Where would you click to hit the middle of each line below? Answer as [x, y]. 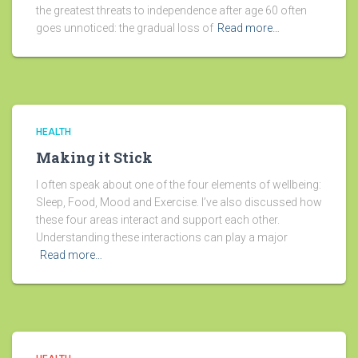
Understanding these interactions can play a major [162, 238]
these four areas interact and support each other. [158, 220]
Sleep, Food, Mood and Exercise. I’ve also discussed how [179, 203]
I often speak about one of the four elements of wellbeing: [179, 185]
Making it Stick [94, 158]
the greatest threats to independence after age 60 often [171, 11]
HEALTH [54, 132]
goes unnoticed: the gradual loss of [125, 28]
